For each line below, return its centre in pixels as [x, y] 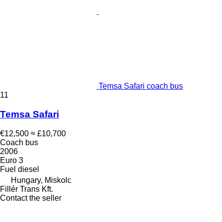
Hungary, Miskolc [41, 180]
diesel [28, 169]
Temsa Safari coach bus [141, 86]
